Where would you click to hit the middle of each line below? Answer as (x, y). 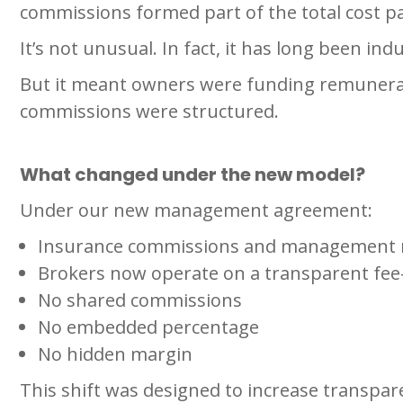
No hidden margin (115, 354)
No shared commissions (140, 300)
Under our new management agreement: (196, 210)
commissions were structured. (149, 111)
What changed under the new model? (193, 174)
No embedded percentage (148, 327)
